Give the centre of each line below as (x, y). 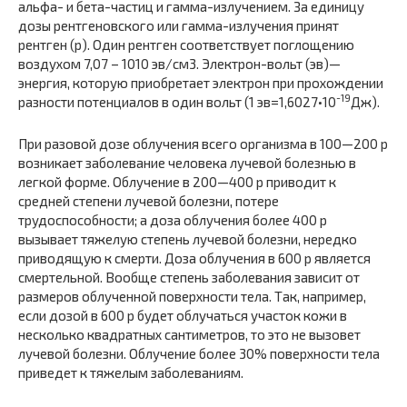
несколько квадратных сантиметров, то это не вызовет (189, 334)
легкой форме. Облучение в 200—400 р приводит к (177, 182)
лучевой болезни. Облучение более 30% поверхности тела (199, 353)
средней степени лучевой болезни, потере (149, 201)
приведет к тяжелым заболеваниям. (131, 372)
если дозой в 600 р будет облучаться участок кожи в (183, 315)
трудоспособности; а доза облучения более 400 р (173, 220)
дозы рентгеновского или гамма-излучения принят (179, 25)
